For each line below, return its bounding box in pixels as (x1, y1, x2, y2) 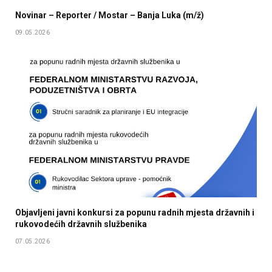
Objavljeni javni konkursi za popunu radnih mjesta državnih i (15, 207, 254, 217)
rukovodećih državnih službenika (15, 219, 147, 229)
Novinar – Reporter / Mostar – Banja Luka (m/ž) (15, 10, 204, 20)
